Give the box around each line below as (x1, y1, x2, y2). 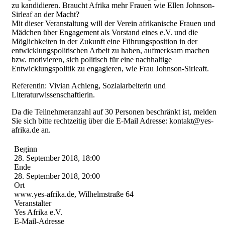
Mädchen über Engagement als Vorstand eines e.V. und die (12, 28, 198, 37)
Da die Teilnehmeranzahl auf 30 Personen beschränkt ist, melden (12, 107, 216, 116)
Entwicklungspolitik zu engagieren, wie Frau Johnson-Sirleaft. (12, 64, 209, 73)
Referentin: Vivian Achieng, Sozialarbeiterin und (12, 81, 166, 90)
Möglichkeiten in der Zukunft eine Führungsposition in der (12, 37, 197, 46)
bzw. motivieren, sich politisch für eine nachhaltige (12, 55, 172, 64)
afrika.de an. (12, 125, 51, 134)
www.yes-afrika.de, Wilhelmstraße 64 (14, 189, 134, 198)
